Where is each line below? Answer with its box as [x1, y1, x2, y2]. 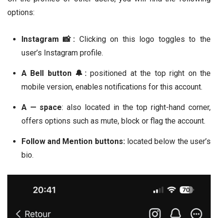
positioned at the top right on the [86, 69, 211, 78]
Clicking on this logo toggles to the [74, 35, 211, 44]
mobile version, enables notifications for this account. [21, 82, 202, 92]
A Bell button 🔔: [21, 69, 87, 78]
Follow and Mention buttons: [21, 137, 125, 146]
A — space [21, 103, 62, 112]
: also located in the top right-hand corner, [62, 103, 211, 112]
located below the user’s [125, 137, 211, 146]
